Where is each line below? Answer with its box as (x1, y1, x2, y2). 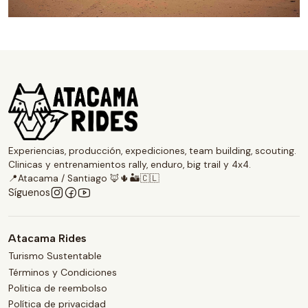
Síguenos (8, 186, 50, 199)
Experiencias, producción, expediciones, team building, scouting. (8, 145, 296, 157)
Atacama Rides (8, 232, 87, 245)
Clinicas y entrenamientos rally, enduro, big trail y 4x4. (8, 159, 251, 171)
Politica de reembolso (8, 281, 107, 294)
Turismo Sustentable (8, 250, 102, 263)
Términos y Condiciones (8, 265, 117, 278)
